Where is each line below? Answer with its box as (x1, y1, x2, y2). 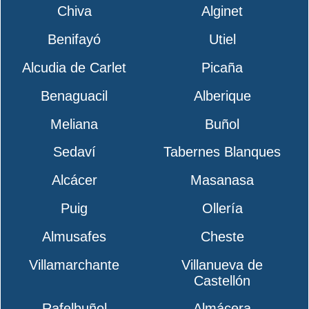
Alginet (201, 3, 243, 19)
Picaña (201, 59, 243, 75)
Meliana (50, 116, 99, 132)
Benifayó (48, 32, 101, 48)
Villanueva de (181, 257, 263, 272)
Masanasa (190, 172, 255, 188)
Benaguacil (41, 88, 108, 103)
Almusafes (42, 228, 107, 244)
